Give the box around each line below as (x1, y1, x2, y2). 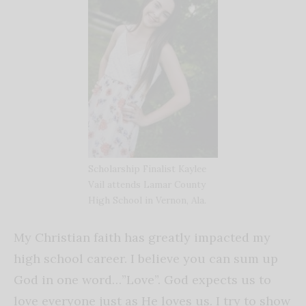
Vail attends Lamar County (88, 178, 206, 191)
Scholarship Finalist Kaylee (88, 162, 206, 175)
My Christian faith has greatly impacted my (14, 229, 270, 245)
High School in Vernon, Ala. (88, 193, 206, 206)
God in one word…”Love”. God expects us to (14, 271, 271, 288)
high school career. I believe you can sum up (14, 250, 278, 266)
